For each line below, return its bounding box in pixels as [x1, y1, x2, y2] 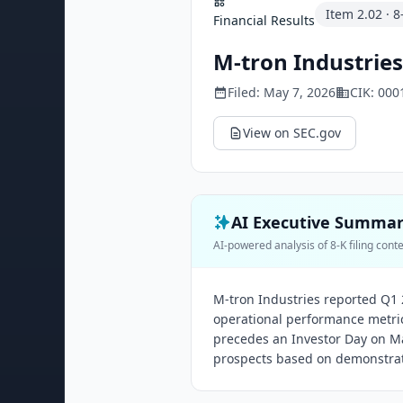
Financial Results [213, 12, 315, 29]
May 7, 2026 [264, 84, 336, 101]
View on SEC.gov [243, 124, 341, 141]
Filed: [228, 84, 264, 101]
